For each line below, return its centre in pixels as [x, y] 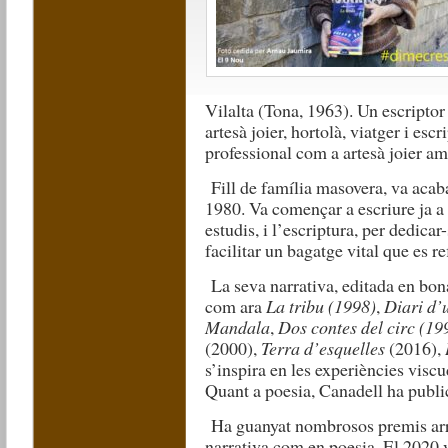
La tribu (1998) [321, 306]
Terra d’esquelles [323, 348]
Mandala [238, 327]
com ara [236, 306]
